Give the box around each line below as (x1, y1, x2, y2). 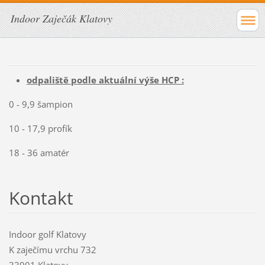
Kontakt (8, 185, 73, 210)
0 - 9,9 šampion (8, 98, 73, 110)
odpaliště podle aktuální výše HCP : (26, 73, 184, 86)
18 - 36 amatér (8, 146, 69, 159)
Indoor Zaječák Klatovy (11, 11, 112, 25)
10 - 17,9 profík (8, 122, 72, 134)
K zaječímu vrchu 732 (8, 243, 96, 256)
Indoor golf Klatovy (8, 228, 86, 240)
